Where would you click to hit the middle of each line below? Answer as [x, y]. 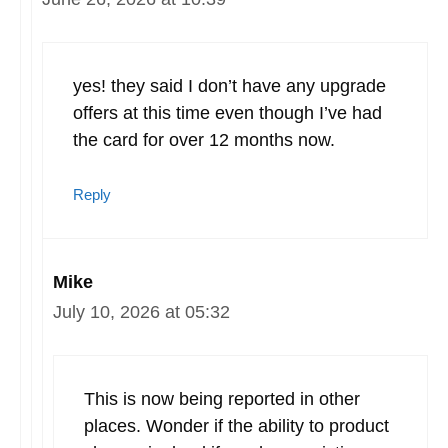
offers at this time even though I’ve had [227, 112]
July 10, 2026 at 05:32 [141, 311]
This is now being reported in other [222, 398]
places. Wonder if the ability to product [236, 425]
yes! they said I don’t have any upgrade [229, 85]
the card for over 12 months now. [204, 139]
